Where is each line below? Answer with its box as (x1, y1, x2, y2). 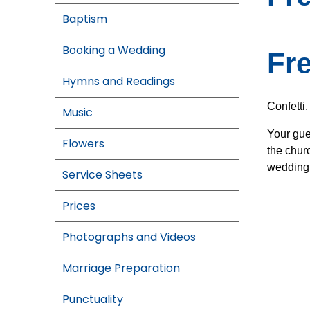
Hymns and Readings (62, 73, 175, 89)
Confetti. (267, 100, 308, 112)
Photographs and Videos (62, 229, 196, 245)
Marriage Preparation (62, 260, 180, 276)
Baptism (62, 11, 107, 27)
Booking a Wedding (62, 42, 165, 58)
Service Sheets (62, 167, 143, 183)
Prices (62, 198, 95, 214)
